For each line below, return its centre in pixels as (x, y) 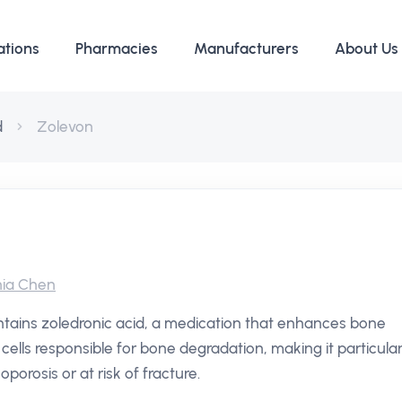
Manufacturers (246, 48)
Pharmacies (117, 48)
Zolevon (65, 127)
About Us (367, 48)
